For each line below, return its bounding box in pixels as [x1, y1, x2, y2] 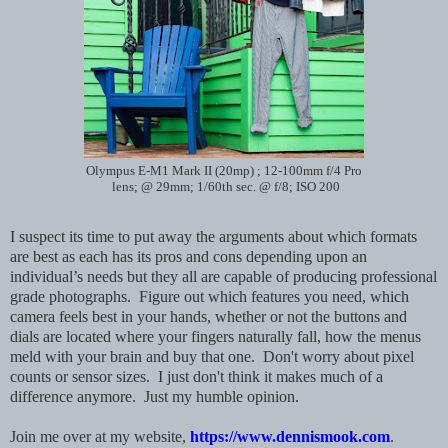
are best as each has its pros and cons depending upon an [10, 247, 367, 265]
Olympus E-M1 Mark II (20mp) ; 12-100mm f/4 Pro [86, 163, 362, 178]
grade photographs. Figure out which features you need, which [10, 287, 409, 305]
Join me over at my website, [10, 427, 190, 445]
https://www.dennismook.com [190, 427, 390, 445]
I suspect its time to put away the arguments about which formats [10, 227, 417, 245]
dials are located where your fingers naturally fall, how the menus [10, 327, 421, 345]
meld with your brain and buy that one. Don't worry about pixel [10, 347, 414, 365]
